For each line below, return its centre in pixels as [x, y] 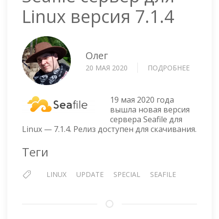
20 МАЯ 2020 [107, 67]
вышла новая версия [150, 110]
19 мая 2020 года [142, 100]
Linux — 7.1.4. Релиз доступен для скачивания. [109, 129]
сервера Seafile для [146, 120]
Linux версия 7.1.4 [98, 16]
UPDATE [90, 175]
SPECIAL [127, 175]
